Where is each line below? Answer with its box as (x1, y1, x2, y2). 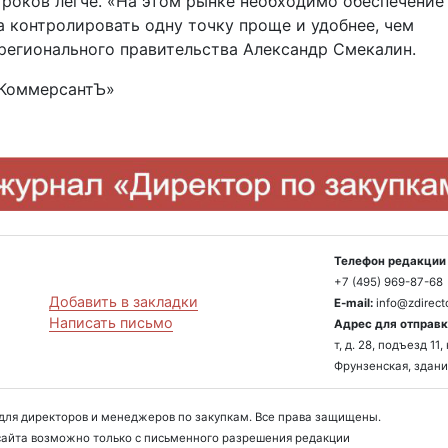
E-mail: (334, 296, 373, 311)
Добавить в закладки (49, 293, 198, 311)
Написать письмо (49, 314, 173, 332)
